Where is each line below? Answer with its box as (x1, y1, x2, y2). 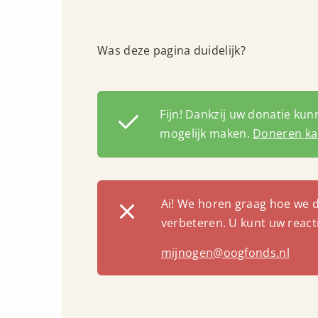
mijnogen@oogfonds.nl (160, 245, 290, 261)
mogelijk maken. (160, 126, 253, 141)
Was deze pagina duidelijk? (97, 43, 246, 58)
